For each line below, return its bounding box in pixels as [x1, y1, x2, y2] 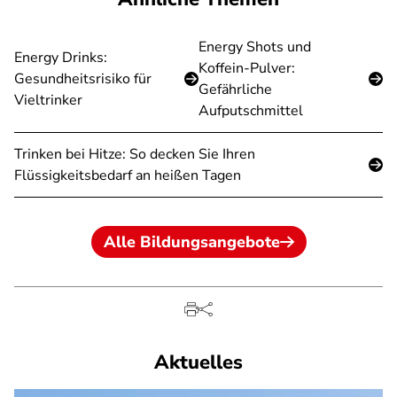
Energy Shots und [198, 37, 311, 57]
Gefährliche [198, 80, 272, 99]
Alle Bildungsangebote [103, 231, 280, 253]
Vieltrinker [14, 90, 82, 110]
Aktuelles [154, 349, 243, 376]
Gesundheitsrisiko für [14, 69, 152, 89]
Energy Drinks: [14, 48, 107, 67]
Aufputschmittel [198, 101, 303, 121]
